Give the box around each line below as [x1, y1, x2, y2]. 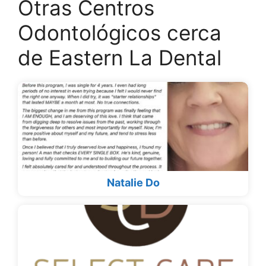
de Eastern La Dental [18, 45, 221, 71]
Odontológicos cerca [18, 20, 221, 46]
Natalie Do [106, 176, 160, 189]
